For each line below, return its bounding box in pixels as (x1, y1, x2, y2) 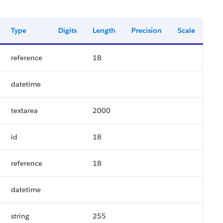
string (11, 212, 29, 221)
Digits (58, 26, 77, 35)
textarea (11, 106, 38, 115)
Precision (131, 26, 162, 35)
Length (93, 26, 115, 35)
